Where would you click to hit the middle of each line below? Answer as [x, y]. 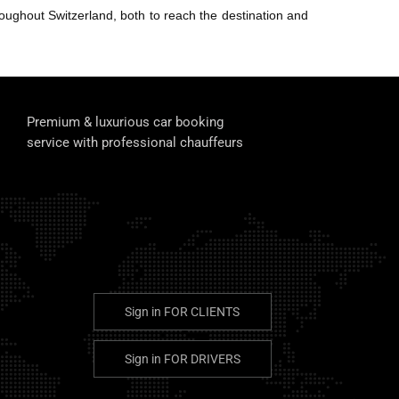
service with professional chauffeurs [135, 143]
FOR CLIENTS [202, 312]
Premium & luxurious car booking [126, 122]
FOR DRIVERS [202, 359]
